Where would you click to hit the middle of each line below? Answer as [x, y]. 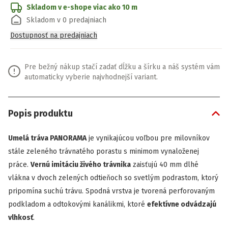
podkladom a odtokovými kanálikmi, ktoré [78, 204]
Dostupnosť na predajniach [54, 35]
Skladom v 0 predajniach [66, 20]
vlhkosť [21, 218]
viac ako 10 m [115, 7]
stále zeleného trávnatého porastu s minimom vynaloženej [104, 151]
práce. [19, 165]
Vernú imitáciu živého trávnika [81, 165]
